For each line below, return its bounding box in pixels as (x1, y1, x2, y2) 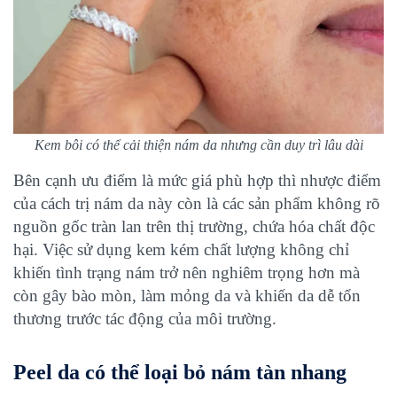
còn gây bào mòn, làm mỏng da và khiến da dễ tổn (13, 286, 361, 305)
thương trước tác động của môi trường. (13, 309, 276, 328)
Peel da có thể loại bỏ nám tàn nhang (13, 361, 352, 384)
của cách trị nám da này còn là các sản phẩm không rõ (13, 194, 380, 213)
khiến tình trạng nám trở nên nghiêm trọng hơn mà (13, 263, 360, 282)
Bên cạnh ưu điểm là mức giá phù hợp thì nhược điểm (13, 171, 381, 190)
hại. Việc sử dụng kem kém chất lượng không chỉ (13, 240, 349, 259)
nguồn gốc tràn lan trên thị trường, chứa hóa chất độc (13, 217, 375, 236)
